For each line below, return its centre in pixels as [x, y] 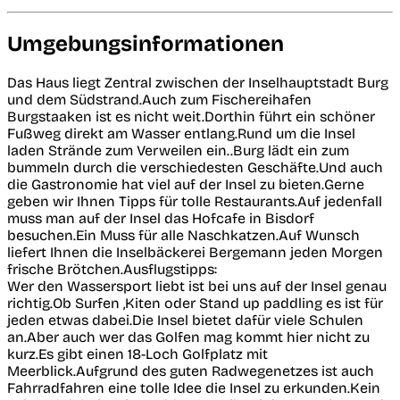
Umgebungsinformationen [146, 43]
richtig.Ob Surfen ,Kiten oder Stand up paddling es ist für [195, 303]
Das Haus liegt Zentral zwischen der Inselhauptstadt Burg [198, 82]
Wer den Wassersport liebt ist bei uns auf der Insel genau [197, 286]
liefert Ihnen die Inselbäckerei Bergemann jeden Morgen [195, 252]
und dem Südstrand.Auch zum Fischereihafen [159, 99]
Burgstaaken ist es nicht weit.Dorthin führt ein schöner [191, 116]
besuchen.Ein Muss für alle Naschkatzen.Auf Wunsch [183, 235]
